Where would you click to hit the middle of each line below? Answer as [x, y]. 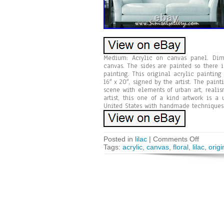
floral [181, 147]
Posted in [119, 139]
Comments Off [176, 139]
